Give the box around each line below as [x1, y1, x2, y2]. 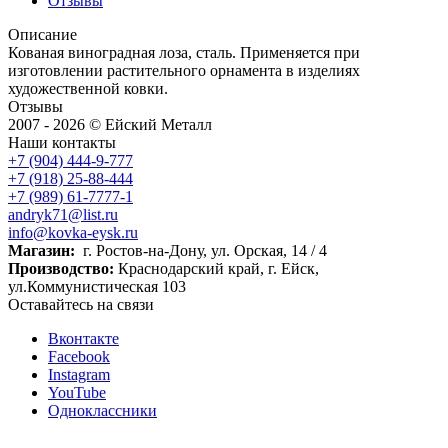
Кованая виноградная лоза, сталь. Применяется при [8, 43, 360, 61]
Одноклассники [48, 401, 157, 419]
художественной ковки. [8, 79, 168, 97]
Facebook [48, 347, 110, 365]
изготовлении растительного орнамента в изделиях [8, 61, 360, 79]
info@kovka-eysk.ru [8, 223, 138, 241]
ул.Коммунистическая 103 [8, 277, 186, 295]
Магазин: [8, 241, 79, 259]
